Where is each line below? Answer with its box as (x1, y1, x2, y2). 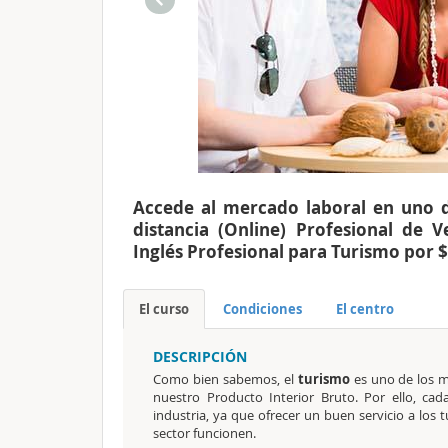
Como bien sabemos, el (153, 370, 298, 388)
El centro (336, 300, 394, 318)
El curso (139, 300, 189, 318)
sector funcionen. (153, 424, 256, 442)
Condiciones (223, 300, 302, 318)
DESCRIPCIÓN (153, 347, 247, 366)
